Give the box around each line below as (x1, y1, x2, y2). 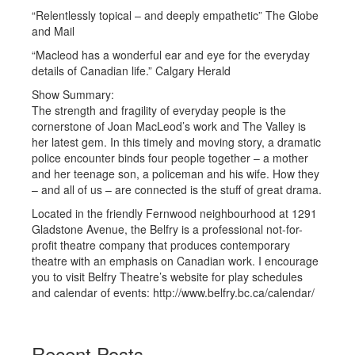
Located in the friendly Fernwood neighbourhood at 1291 (32, 205, 317, 221)
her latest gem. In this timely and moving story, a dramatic (32, 134, 321, 150)
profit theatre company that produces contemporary (32, 237, 290, 253)
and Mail (32, 23, 74, 39)
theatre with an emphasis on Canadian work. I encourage (32, 253, 319, 269)
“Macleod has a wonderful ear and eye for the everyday (32, 47, 310, 63)
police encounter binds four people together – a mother (32, 150, 308, 166)
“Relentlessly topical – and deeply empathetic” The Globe (32, 7, 319, 23)
